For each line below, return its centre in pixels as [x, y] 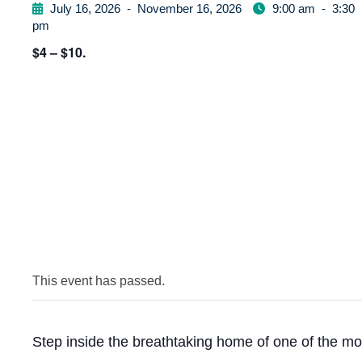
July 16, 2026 [85, 8]
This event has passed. [99, 281]
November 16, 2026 [189, 8]
